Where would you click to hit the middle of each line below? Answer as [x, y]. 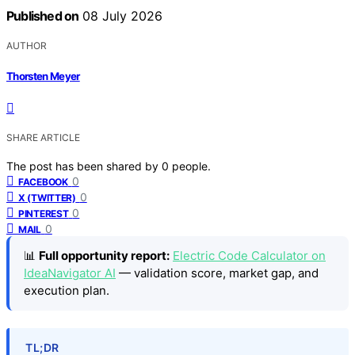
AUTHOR [27, 46]
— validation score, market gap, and [217, 273]
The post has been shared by [84, 166]
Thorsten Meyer [43, 76]
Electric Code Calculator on [249, 255]
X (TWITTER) [47, 197]
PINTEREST [44, 213]
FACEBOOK [43, 181]
